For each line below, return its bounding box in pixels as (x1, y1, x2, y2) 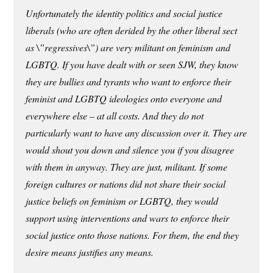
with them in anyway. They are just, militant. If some (26, 160, 228, 174)
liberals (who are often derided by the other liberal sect (26, 24, 238, 37)
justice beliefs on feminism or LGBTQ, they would (26, 194, 219, 208)
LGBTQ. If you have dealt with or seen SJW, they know (26, 58, 239, 71)
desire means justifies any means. (26, 246, 154, 259)
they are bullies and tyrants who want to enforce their (26, 75, 232, 88)
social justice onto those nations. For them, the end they (26, 229, 239, 242)
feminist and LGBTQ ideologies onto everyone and (26, 92, 222, 105)
